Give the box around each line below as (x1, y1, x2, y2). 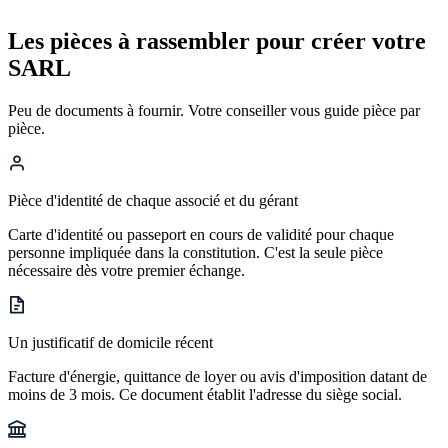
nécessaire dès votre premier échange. (8, 262, 245, 280)
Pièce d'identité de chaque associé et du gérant (8, 192, 298, 210)
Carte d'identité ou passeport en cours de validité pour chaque (8, 226, 394, 244)
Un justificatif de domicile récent (8, 334, 213, 352)
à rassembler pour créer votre (118, 28, 426, 55)
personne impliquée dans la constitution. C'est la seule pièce (8, 244, 383, 262)
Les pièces (8, 28, 118, 55)
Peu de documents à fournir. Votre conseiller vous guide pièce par (8, 102, 420, 120)
